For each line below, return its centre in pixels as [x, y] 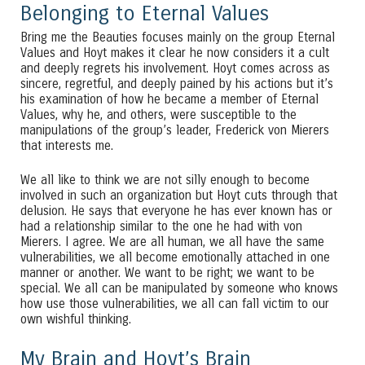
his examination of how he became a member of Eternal [169, 99]
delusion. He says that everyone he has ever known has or [176, 211]
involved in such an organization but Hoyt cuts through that [179, 195]
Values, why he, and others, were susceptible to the [158, 114]
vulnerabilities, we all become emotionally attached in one [175, 257]
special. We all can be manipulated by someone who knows [179, 288]
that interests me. [67, 145]
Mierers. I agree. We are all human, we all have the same [172, 242]
